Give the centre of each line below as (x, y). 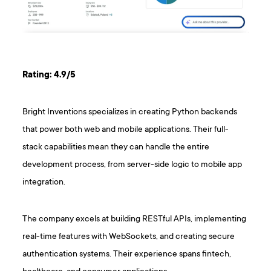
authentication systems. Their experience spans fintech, (127, 255)
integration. (44, 183)
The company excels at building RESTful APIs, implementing (135, 220)
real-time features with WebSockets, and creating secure (129, 237)
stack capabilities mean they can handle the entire (116, 148)
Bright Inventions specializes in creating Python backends (130, 113)
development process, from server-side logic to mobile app (132, 165)
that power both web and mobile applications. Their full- (126, 130)
